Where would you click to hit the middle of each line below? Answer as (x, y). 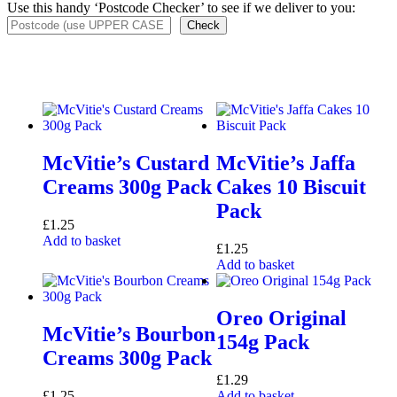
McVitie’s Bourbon (129, 334)
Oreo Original (281, 318)
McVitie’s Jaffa (286, 163)
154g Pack (263, 342)
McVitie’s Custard (126, 163)
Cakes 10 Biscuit (291, 187)
